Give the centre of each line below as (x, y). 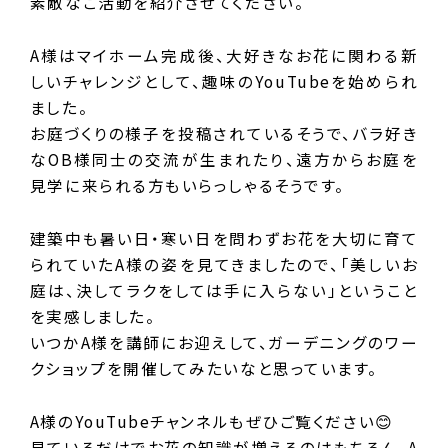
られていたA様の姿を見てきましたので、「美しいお (224, 264)
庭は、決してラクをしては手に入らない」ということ (224, 290)
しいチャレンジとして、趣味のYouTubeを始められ (224, 81)
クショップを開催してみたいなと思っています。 (204, 368)
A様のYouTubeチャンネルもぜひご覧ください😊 (211, 421)
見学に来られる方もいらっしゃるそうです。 (187, 185)
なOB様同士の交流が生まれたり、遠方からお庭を (224, 159)
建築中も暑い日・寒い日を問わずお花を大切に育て (224, 238)
